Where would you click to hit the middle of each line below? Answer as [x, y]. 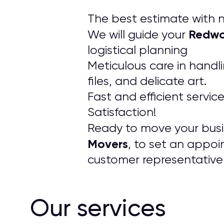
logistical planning [137, 50]
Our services [98, 208]
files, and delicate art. [147, 81]
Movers [108, 144]
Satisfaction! [122, 112]
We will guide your [138, 34]
